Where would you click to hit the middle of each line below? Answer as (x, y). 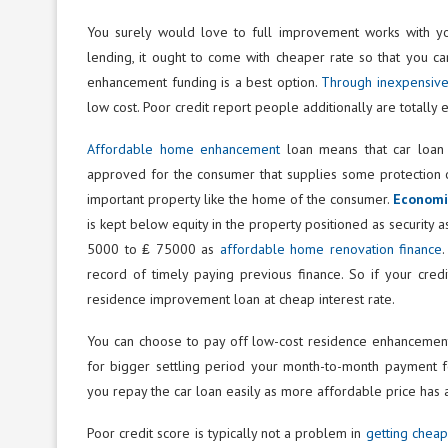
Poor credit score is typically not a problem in (226, 432)
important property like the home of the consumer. (240, 198)
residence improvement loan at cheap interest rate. (241, 298)
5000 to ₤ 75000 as (153, 248)
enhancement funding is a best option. (204, 81)
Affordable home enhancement (184, 148)
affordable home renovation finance (331, 248)
